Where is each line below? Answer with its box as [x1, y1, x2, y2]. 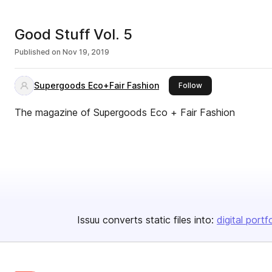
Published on [15, 47, 61, 56]
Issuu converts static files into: [77, 214, 214, 226]
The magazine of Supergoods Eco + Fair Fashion [15, 106, 235, 118]
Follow [178, 81, 202, 90]
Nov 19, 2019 [63, 47, 109, 56]
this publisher [202, 80, 250, 89]
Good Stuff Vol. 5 [15, 25, 132, 43]
